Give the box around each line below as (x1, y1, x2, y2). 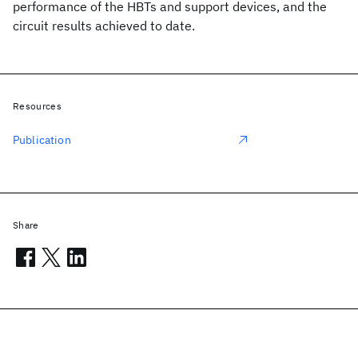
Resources (13, 100, 62, 112)
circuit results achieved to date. (13, 18, 195, 34)
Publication (13, 133, 71, 147)
